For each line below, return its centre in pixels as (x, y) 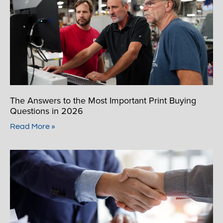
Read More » (33, 126)
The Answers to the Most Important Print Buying (103, 100)
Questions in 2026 (47, 111)
